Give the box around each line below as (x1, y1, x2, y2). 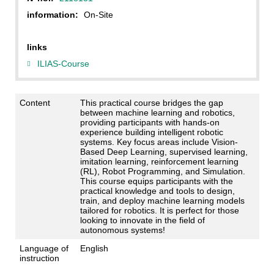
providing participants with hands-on (80, 117, 220, 128)
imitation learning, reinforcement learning (80, 157, 239, 167)
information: (26, 9, 78, 20)
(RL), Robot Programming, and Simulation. (80, 166, 245, 177)
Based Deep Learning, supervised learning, (80, 147, 248, 157)
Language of (19, 243, 68, 254)
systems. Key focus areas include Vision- (80, 137, 238, 147)
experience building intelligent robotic (80, 127, 223, 138)
